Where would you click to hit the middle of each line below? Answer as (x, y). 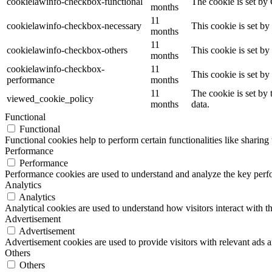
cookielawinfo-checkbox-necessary (74, 25)
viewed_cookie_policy (50, 98)
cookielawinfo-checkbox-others (67, 50)
